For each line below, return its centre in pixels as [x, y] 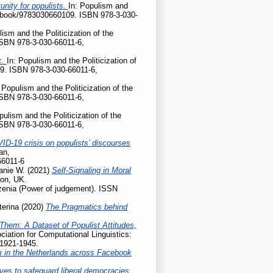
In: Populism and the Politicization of [72, 60]
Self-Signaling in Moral [91, 170]
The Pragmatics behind [87, 207]
